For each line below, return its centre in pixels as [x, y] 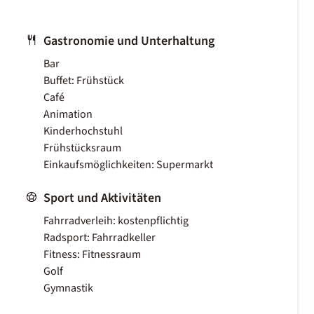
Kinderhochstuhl [83, 131]
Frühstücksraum [82, 148]
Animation [68, 115]
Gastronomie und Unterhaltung [129, 41]
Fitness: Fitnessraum [92, 255]
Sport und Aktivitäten [102, 198]
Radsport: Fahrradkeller [100, 238]
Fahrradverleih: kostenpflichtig [116, 221]
